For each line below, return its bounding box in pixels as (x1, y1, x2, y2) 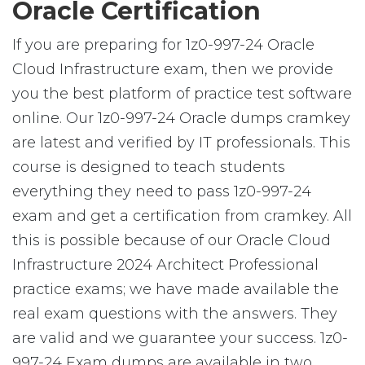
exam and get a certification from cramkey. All (12, 207, 352, 225)
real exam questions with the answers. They (12, 305, 337, 323)
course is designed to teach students (12, 158, 285, 176)
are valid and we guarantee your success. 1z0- (12, 329, 348, 347)
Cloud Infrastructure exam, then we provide (12, 60, 333, 78)
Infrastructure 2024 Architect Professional (12, 256, 319, 274)
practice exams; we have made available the (12, 280, 339, 298)
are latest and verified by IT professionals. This (12, 134, 350, 152)
